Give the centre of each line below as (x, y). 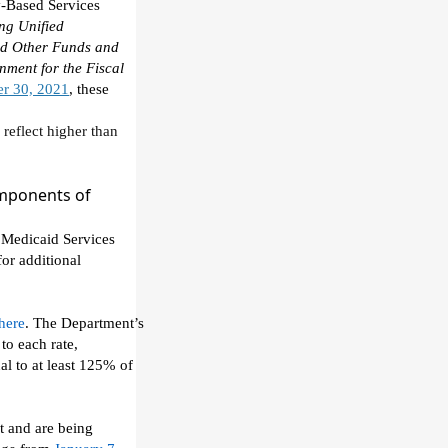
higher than (82, 131)
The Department (83, 323)
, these (89, 89)
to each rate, (40, 344)
